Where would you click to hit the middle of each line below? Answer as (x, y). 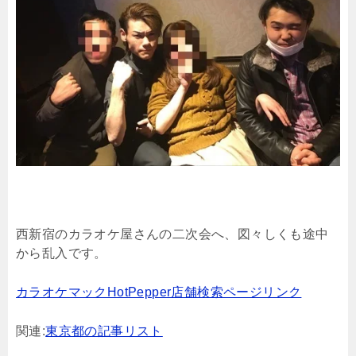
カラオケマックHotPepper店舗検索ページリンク (159, 292)
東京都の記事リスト (104, 331)
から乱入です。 (62, 253)
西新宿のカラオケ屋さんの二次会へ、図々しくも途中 (172, 234)
